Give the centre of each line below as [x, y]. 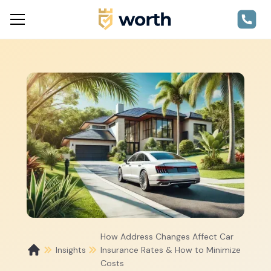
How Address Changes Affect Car [167, 237]
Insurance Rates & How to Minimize [171, 250]
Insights [71, 250]
